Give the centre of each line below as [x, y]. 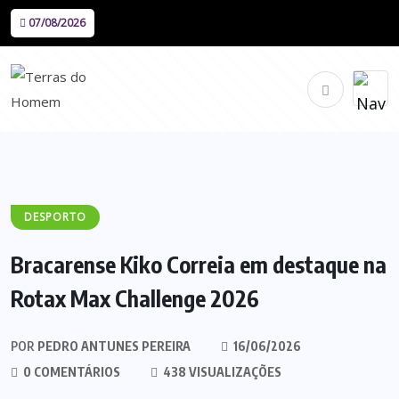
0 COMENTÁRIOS [70, 372]
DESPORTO [55, 217]
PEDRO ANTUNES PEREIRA [113, 346]
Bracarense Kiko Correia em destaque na [199, 265]
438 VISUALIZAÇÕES [221, 372]
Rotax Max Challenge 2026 [135, 298]
